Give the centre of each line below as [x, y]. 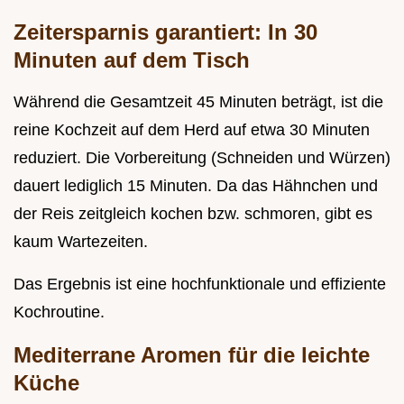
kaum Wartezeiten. [81, 242]
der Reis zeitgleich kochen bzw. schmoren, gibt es [193, 214]
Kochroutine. [59, 312]
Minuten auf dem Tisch [132, 60]
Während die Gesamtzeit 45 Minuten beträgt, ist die [198, 102]
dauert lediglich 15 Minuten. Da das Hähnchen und [196, 186]
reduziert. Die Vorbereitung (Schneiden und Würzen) [202, 158]
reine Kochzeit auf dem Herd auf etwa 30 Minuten [192, 130]
